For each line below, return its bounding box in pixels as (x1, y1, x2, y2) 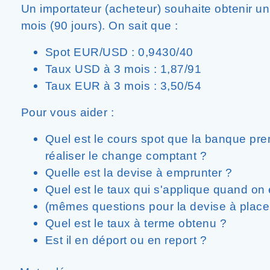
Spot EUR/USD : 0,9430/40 (45, 45, 193, 58)
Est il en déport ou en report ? (45, 233, 207, 246)
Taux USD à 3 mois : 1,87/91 (45, 62, 201, 75)
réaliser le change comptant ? (45, 149, 207, 162)
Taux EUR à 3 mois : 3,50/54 (45, 79, 201, 92)
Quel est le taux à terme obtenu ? (45, 216, 230, 230)
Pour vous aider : (20, 105, 114, 119)
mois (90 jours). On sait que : (20, 19, 178, 32)
